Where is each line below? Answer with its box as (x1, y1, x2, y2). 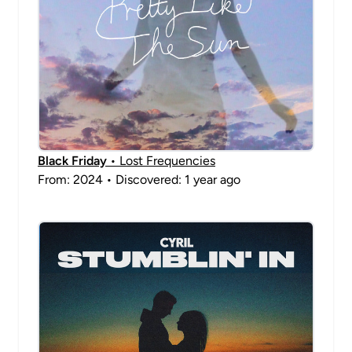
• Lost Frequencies (107, 153, 215, 168)
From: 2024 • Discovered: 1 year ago (38, 172, 240, 187)
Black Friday (38, 153, 107, 168)
